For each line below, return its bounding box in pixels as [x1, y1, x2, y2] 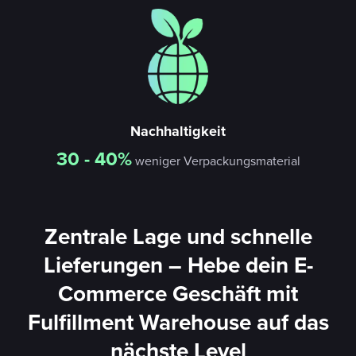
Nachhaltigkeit [130, 120, 226, 141]
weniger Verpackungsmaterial [131, 151, 300, 169]
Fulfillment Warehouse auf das [27, 305, 329, 338]
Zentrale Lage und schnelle [44, 219, 312, 252]
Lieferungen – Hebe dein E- [43, 248, 313, 281]
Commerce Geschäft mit [58, 277, 298, 309]
